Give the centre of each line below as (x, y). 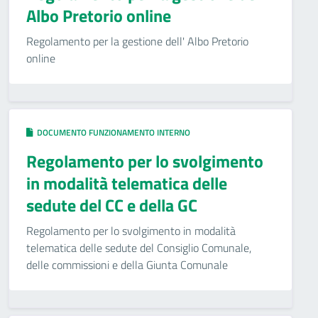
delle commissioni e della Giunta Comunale (127, 265)
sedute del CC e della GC (112, 205)
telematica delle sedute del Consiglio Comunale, (139, 248)
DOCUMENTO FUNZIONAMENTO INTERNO (111, 132)
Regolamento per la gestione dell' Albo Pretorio (137, 41)
